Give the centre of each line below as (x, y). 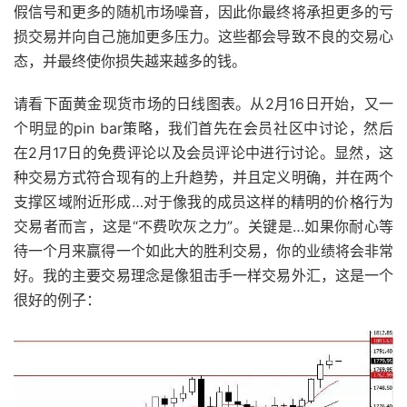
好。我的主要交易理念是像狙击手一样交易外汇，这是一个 (203, 275)
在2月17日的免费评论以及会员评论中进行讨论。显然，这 (203, 153)
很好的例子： (57, 300)
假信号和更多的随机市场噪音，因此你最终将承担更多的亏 (203, 12)
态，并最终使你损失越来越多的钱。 (130, 61)
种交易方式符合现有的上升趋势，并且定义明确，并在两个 (203, 177)
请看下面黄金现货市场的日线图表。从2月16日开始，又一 (203, 104)
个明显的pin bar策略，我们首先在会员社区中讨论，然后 (203, 128)
